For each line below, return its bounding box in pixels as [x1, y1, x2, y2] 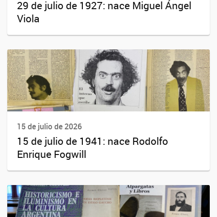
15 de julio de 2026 [17, 121, 82, 132]
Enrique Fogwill [17, 147, 86, 161]
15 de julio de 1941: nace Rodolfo [17, 134, 168, 148]
